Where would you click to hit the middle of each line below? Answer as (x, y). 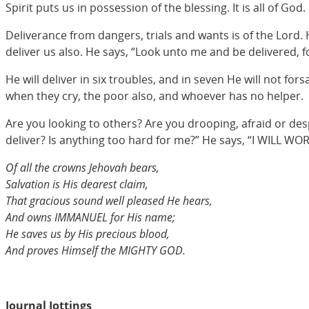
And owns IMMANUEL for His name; (90, 217)
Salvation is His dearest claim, (77, 184)
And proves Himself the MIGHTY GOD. (96, 250)
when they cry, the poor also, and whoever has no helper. (154, 96)
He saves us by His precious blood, (88, 233)
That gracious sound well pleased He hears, (109, 200)
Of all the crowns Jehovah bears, (82, 167)
